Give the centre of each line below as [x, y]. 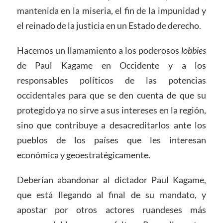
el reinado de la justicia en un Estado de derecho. [109, 26]
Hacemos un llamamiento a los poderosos [99, 50]
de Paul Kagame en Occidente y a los [111, 65]
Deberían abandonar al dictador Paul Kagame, [111, 179]
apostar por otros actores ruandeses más [111, 209]
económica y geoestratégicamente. [83, 155]
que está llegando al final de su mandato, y [111, 194]
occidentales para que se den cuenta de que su [111, 95]
